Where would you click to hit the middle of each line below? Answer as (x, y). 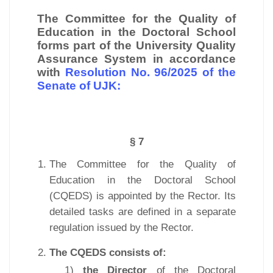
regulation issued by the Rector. (122, 227)
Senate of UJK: (79, 85)
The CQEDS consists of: (108, 252)
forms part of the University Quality (136, 45)
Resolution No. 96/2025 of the (151, 72)
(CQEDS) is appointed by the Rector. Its (143, 196)
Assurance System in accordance (136, 58)
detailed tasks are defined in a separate (143, 211)
